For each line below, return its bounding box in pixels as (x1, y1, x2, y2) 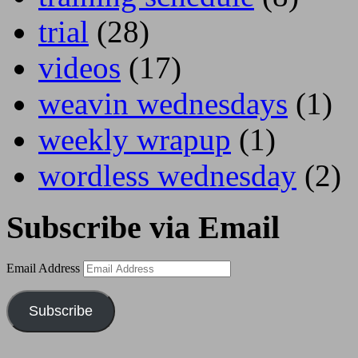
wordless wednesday (38, 157, 296, 193)
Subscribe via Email (6, 209, 280, 245)
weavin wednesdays (38, 86, 288, 121)
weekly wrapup (38, 121, 231, 157)
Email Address (6, 261, 83, 276)
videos (38, 50, 121, 85)
